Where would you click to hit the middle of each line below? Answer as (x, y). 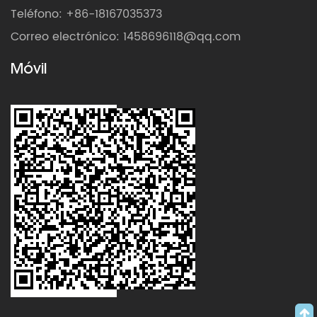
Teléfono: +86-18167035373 (86, 15)
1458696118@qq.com (182, 37)
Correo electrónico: (67, 37)
